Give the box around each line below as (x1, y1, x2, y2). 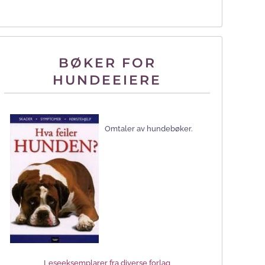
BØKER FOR (58, 54, 156, 71)
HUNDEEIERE (53, 72, 161, 88)
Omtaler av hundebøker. (105, 124, 193, 134)
